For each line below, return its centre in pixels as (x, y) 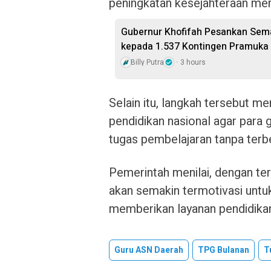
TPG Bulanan (224, 250)
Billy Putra (147, 62)
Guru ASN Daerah (149, 250)
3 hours (193, 62)
